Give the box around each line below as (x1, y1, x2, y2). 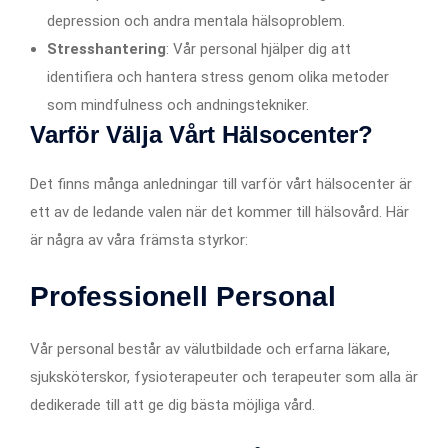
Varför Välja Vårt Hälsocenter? (30, 120, 373, 148)
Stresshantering (47, 39, 166, 58)
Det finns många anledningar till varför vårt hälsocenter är (30, 174, 412, 193)
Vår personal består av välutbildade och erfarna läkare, (30, 339, 390, 358)
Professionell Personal (30, 280, 336, 312)
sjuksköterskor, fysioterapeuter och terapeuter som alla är (30, 367, 418, 386)
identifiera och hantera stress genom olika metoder (47, 67, 389, 86)
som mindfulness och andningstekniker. (47, 95, 309, 114)
